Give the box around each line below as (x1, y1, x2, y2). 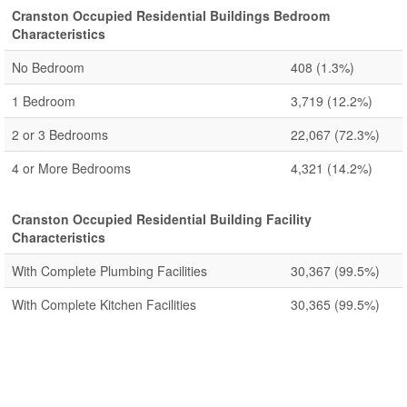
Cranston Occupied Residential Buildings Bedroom (12, 6, 330, 25)
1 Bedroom (12, 92, 75, 110)
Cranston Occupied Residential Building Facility (12, 210, 312, 228)
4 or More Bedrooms (12, 159, 131, 177)
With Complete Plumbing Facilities (12, 262, 207, 280)
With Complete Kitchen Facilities (12, 295, 196, 313)
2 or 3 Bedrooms (12, 125, 108, 144)
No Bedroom (12, 58, 84, 76)
